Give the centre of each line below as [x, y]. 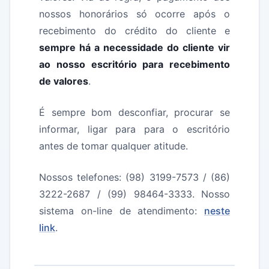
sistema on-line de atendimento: [122, 211]
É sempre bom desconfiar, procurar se [134, 112]
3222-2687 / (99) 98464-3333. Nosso [134, 194]
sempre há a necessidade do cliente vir [134, 47]
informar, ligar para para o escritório [134, 129]
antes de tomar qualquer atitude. [113, 146]
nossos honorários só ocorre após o [134, 14]
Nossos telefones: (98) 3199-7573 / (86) [134, 177]
